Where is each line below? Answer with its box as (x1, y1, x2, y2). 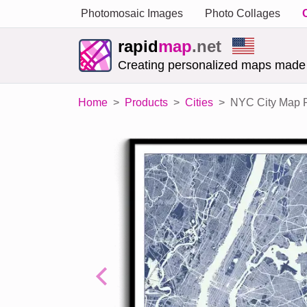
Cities (185, 97, 213, 108)
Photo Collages (205, 8, 280, 19)
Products (125, 97, 168, 108)
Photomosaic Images (81, 8, 183, 19)
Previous (100, 278, 144, 289)
